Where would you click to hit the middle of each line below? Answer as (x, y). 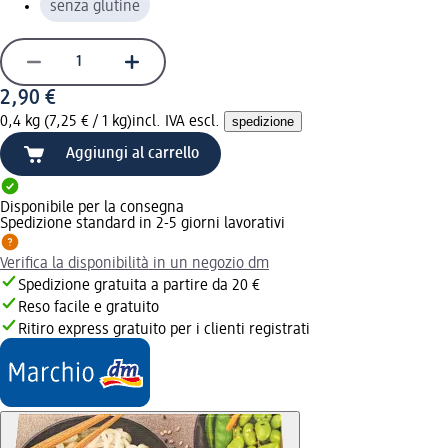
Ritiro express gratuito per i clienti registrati (164, 329)
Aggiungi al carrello (132, 153)
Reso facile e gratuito (88, 307)
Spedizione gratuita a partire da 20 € (139, 285)
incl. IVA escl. (178, 121)
